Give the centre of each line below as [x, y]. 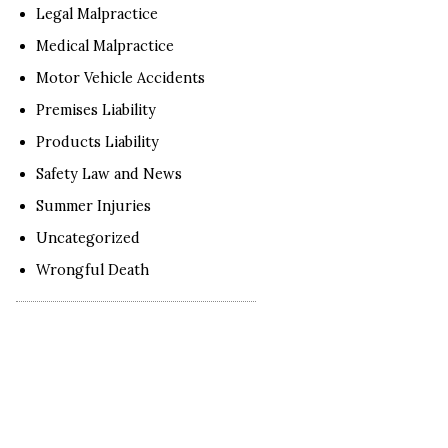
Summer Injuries [93, 206]
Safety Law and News [109, 174]
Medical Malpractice [105, 46]
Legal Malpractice [97, 14]
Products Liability [97, 142]
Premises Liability [96, 110]
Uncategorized [88, 238]
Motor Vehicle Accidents [120, 78]
